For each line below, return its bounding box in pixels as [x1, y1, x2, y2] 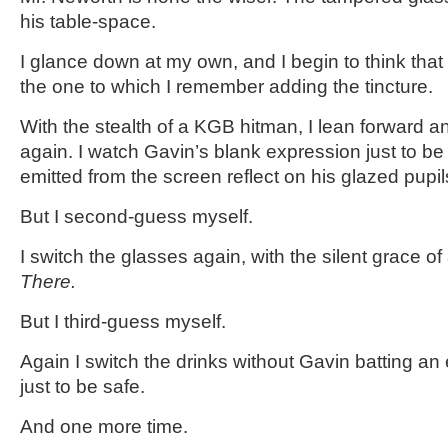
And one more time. [20, 416, 188, 437]
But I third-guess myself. [20, 311, 226, 332]
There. [20, 271, 76, 292]
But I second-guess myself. [20, 206, 253, 227]
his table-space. [20, 11, 156, 32]
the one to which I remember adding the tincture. [20, 76, 433, 97]
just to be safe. [20, 376, 145, 397]
